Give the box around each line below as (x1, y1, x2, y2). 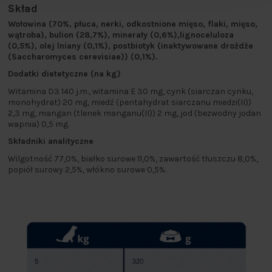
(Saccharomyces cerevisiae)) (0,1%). (8, 52, 158, 63)
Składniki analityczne (8, 136, 93, 147)
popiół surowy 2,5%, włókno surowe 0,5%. (8, 164, 166, 175)
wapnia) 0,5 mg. (8, 118, 69, 129)
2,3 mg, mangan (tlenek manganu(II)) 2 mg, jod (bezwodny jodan (8, 107, 261, 118)
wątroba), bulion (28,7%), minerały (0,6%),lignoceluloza (8, 30, 234, 41)
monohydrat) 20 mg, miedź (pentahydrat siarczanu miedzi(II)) (8, 97, 251, 107)
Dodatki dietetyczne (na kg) (8, 69, 121, 80)
